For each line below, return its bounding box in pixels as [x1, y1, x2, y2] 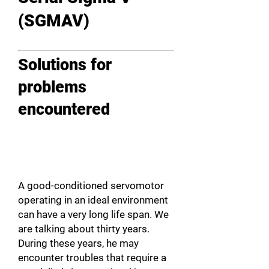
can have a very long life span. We [18, 208, 169, 220]
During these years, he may [18, 237, 139, 249]
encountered [18, 100, 110, 119]
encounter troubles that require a [18, 252, 166, 264]
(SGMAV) [18, 11, 94, 31]
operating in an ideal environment [18, 194, 168, 206]
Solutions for [18, 55, 112, 74]
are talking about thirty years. [18, 223, 150, 235]
